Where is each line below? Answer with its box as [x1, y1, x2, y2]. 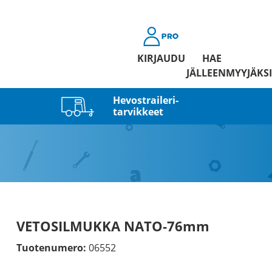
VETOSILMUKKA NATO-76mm [16, 217, 209, 235]
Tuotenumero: [16, 241, 86, 254]
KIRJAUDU [137, 52, 185, 65]
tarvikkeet [112, 104, 163, 118]
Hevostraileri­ [112, 93, 178, 107]
